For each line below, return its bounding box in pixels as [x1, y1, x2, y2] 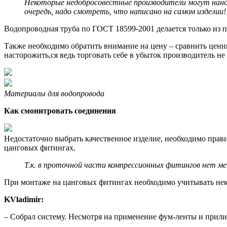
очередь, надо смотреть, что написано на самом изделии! [24, 7, 226, 16]
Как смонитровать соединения [4, 106, 116, 116]
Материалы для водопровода [4, 89, 104, 98]
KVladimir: [4, 195, 44, 204]
